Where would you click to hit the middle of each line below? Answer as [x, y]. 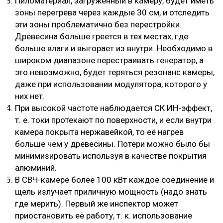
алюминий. [36, 167]
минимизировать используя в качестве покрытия [111, 156]
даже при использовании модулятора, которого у [111, 84]
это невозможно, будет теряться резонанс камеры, [115, 72]
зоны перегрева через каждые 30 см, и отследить [112, 12]
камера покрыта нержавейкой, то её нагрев [99, 132]
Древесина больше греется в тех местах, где [102, 36]
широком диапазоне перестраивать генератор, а [109, 60]
